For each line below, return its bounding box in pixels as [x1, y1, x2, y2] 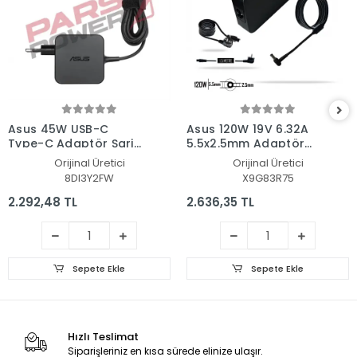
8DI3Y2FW [65, 171, 114, 186]
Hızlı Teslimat [67, 329, 139, 345]
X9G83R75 [241, 171, 294, 186]
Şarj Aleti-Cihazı [186, 150, 283, 167]
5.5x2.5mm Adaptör [186, 135, 305, 152]
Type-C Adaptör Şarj [8, 135, 134, 152]
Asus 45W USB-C [8, 121, 109, 138]
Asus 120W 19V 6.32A [186, 121, 309, 138]
